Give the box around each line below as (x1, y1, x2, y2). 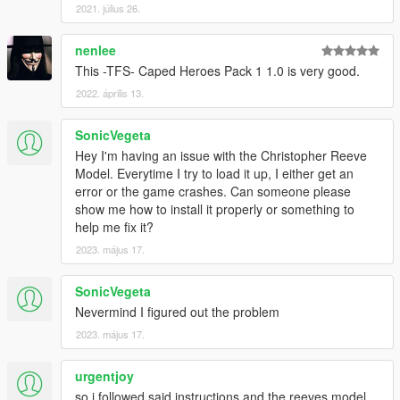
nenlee (75, 41, 116, 60)
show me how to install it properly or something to (75, 200, 354, 219)
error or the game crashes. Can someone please (75, 182, 351, 201)
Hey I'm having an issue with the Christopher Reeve (75, 146, 367, 165)
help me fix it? (75, 218, 154, 237)
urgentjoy (75, 367, 134, 386)
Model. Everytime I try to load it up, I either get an (75, 164, 354, 183)
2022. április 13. (76, 86, 144, 101)
